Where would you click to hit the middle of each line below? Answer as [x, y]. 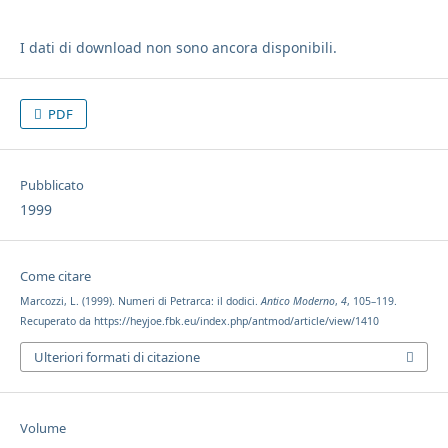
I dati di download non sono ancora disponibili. [178, 47]
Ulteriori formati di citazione [116, 356]
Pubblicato [51, 185]
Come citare [55, 276]
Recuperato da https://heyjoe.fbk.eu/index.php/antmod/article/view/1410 [199, 321]
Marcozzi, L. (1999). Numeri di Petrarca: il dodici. [140, 301]
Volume [42, 427]
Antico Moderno [297, 301]
